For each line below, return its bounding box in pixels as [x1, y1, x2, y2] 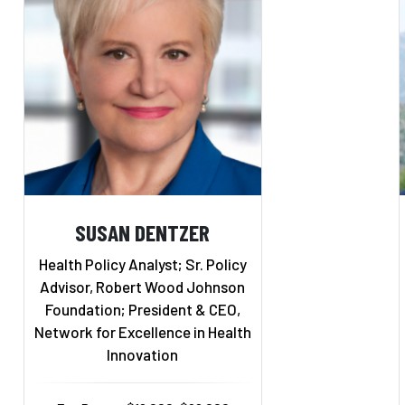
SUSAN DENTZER [75, 217, 211, 246]
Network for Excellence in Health [33, 323, 251, 341]
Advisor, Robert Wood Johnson [40, 278, 246, 296]
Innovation [107, 345, 179, 363]
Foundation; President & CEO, [44, 300, 240, 318]
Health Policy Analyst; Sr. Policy [38, 255, 247, 273]
